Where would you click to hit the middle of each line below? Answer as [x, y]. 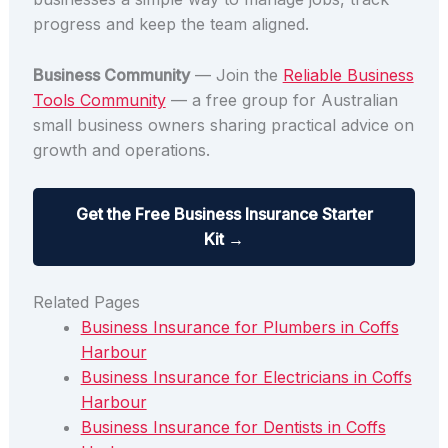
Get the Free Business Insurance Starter [224, 214]
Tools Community [99, 99]
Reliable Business [348, 74]
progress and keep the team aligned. [170, 23]
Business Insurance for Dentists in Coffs [233, 427]
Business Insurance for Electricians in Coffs [246, 377]
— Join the [236, 74]
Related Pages [86, 302]
